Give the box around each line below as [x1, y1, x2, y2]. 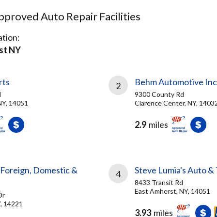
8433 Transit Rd [135, 178, 183, 186]
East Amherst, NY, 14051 [135, 187, 210, 195]
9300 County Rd [135, 90, 184, 98]
